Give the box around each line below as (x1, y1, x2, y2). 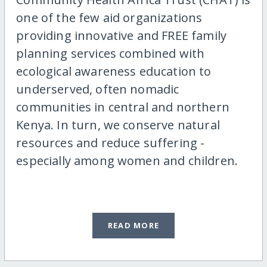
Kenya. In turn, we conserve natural (16, 117, 220, 133)
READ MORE (107, 220, 160, 231)
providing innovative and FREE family (16, 27, 227, 44)
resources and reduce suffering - (16, 135, 205, 151)
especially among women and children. (16, 153, 238, 169)
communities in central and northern (16, 99, 229, 116)
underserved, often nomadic (16, 81, 179, 98)
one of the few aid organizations (16, 10, 203, 26)
